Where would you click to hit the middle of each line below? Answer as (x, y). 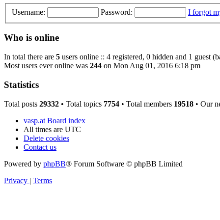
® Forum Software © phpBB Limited (124, 164)
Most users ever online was (47, 66)
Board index (66, 120)
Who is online (31, 38)
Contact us (40, 147)
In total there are (30, 57)
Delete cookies (46, 138)
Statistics (21, 84)
